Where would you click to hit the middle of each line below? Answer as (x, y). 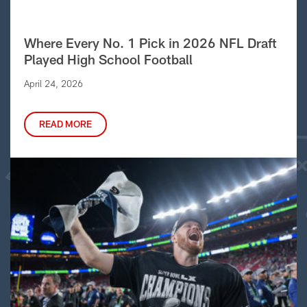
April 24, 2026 (53, 84)
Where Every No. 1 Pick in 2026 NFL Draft (150, 43)
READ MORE (65, 124)
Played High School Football (108, 60)
